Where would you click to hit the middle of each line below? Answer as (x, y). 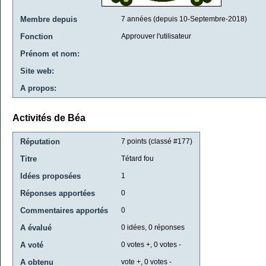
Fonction (37, 37)
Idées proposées (50, 176)
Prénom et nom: (50, 54)
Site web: (37, 71)
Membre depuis (49, 19)
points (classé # (151, 141)
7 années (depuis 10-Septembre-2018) (184, 19)
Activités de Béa (49, 118)
